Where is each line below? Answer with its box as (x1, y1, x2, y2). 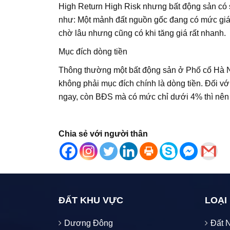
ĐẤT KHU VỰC (59, 195, 123, 205)
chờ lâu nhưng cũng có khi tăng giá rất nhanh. (59, 28, 226, 37)
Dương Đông (64, 218, 113, 227)
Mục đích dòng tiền (59, 47, 127, 56)
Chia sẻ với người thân (59, 129, 148, 138)
